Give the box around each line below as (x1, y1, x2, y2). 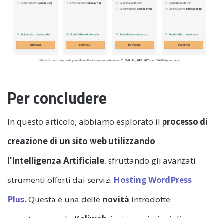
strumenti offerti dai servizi (7, 174, 113, 185)
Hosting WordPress (113, 174, 192, 185)
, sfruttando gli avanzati (104, 154, 196, 166)
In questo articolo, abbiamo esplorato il (7, 115, 162, 127)
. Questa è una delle (24, 193, 102, 205)
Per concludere (7, 86, 107, 110)
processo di (162, 115, 208, 127)
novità (102, 193, 129, 205)
